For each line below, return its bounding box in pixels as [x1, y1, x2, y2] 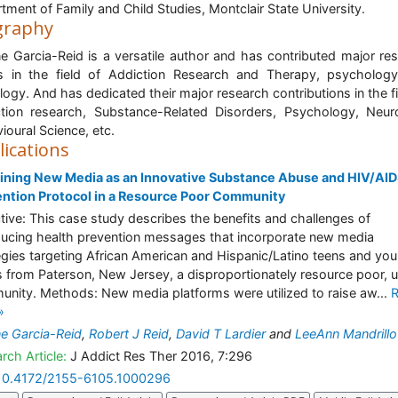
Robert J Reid [89, 326, 169, 341]
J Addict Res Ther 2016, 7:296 [67, 348, 252, 363]
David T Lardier [176, 326, 266, 341]
